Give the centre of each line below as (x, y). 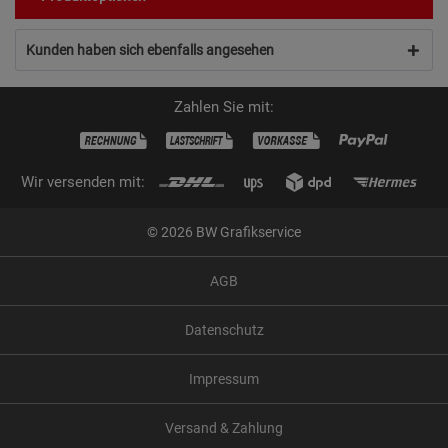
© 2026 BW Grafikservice (224, 231)
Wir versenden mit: (83, 181)
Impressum (224, 378)
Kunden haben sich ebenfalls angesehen (150, 49)
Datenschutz (224, 329)
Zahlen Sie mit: (224, 106)
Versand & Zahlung (224, 427)
